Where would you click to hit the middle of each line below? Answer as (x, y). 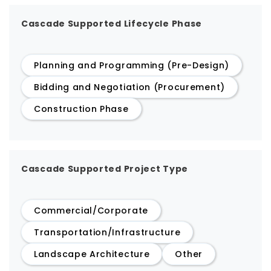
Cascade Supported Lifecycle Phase (112, 24)
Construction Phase (81, 109)
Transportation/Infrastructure (107, 232)
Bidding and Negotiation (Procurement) (129, 87)
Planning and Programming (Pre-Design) (132, 65)
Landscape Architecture (92, 254)
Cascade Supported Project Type (105, 169)
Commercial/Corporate (91, 211)
